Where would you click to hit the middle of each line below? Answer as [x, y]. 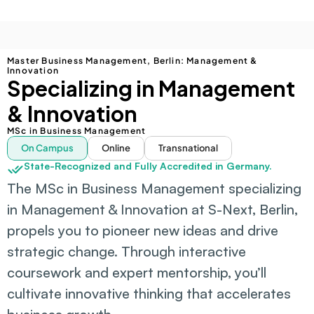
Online [116, 148]
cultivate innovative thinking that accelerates [149, 293]
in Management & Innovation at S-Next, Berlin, [152, 209]
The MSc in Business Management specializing [154, 188]
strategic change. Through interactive [127, 251]
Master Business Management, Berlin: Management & [132, 61]
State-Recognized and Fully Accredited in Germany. [148, 166]
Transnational [188, 148]
